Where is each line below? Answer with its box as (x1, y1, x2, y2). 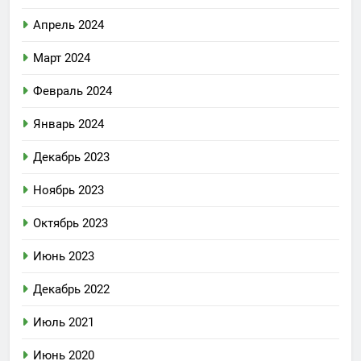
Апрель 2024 (33, 17, 104, 32)
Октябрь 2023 (33, 215, 108, 230)
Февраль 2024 (33, 83, 112, 98)
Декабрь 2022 (33, 281, 110, 297)
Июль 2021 (33, 314, 94, 330)
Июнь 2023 (33, 248, 94, 263)
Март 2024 (33, 50, 90, 65)
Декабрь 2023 (33, 149, 110, 164)
